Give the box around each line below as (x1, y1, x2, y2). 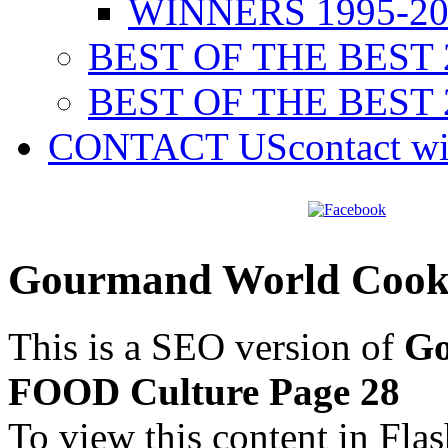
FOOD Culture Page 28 (8, 369, 400, 413)
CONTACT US (48, 125, 288, 168)
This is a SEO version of (8, 324, 404, 368)
